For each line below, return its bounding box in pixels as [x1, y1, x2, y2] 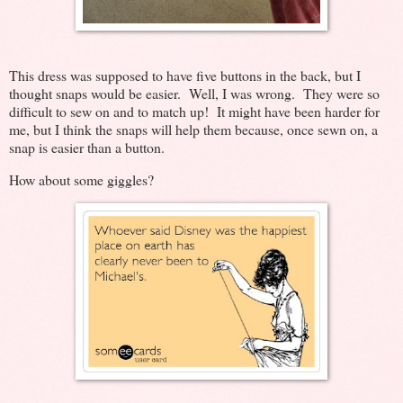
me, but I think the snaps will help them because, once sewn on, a [9, 120, 378, 139]
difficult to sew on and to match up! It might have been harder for [9, 102, 380, 121]
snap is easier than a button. [9, 138, 165, 157]
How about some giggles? [9, 169, 154, 189]
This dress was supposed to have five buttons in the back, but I [9, 66, 361, 85]
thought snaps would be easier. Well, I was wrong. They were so [9, 84, 380, 103]
